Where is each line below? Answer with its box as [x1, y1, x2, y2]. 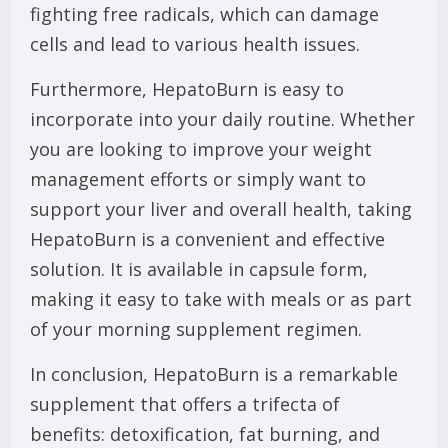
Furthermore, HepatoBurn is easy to [30, 77, 344, 102]
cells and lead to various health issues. [30, 32, 360, 57]
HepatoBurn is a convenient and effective [30, 227, 385, 252]
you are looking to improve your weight [30, 137, 372, 162]
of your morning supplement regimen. [30, 317, 362, 342]
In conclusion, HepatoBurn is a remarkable [30, 362, 398, 387]
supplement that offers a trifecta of [30, 392, 340, 417]
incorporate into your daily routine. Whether [30, 107, 415, 132]
